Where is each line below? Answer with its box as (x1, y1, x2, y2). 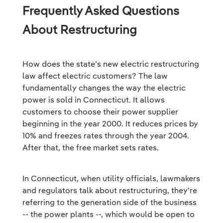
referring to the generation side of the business (22, 197, 197, 207)
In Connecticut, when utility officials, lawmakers (22, 173, 200, 183)
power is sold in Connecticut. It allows (22, 95, 165, 105)
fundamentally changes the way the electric (22, 83, 186, 93)
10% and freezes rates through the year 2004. (22, 130, 189, 140)
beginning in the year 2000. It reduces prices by (22, 118, 198, 128)
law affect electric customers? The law (22, 71, 168, 81)
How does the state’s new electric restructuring (22, 59, 199, 69)
